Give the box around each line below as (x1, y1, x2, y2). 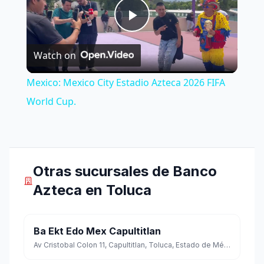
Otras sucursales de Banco (33, 163, 217, 180)
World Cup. (26, 95, 76, 108)
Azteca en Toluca (33, 181, 152, 199)
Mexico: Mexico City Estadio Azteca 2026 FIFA (26, 76, 225, 90)
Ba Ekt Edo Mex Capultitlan (34, 225, 161, 237)
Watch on (33, 49, 76, 62)
